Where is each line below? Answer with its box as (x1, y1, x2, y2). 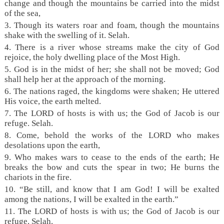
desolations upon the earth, (4, 140, 100, 150)
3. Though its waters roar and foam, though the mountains (4, 20, 220, 30)
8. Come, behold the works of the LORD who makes (4, 130, 220, 140)
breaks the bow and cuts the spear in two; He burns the (4, 162, 220, 172)
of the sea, (4, 8, 40, 18)
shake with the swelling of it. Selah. (4, 30, 129, 40)
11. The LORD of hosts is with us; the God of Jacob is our (4, 206, 220, 216)
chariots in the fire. (4, 172, 71, 182)
